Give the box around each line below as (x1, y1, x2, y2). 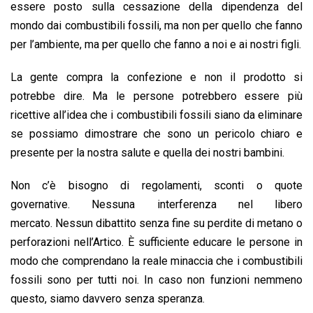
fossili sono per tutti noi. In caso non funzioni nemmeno (10, 273, 303, 286)
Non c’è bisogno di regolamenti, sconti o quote (10, 179, 303, 192)
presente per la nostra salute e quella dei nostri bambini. (10, 146, 284, 159)
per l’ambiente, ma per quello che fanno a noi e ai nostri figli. (10, 38, 301, 51)
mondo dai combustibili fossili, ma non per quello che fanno (10, 19, 303, 32)
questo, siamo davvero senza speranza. (10, 292, 205, 305)
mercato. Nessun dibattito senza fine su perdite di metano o (10, 217, 303, 230)
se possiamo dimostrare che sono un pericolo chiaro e (10, 127, 303, 140)
